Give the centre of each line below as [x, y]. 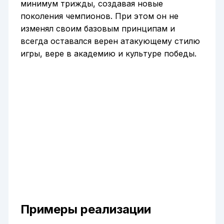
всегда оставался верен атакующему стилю [110, 41]
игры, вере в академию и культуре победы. [108, 53]
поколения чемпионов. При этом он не [99, 16]
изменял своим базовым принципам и [97, 28]
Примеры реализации [85, 209]
